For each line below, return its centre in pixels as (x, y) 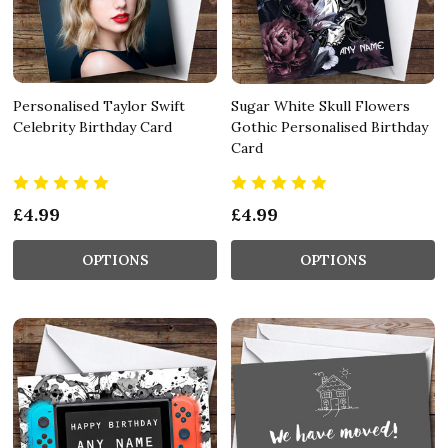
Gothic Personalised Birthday (329, 126)
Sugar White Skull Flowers (320, 105)
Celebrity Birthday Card (92, 126)
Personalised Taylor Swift (99, 105)
